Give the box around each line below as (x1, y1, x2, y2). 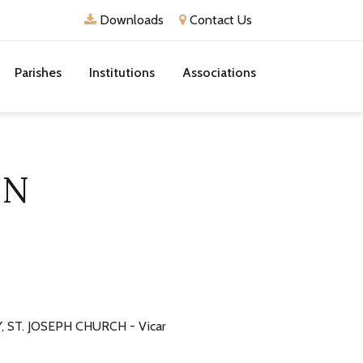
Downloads (96, 12, 164, 28)
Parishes (15, 65, 62, 80)
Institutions (89, 65, 155, 80)
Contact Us (186, 12, 252, 28)
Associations (182, 65, 256, 80)
